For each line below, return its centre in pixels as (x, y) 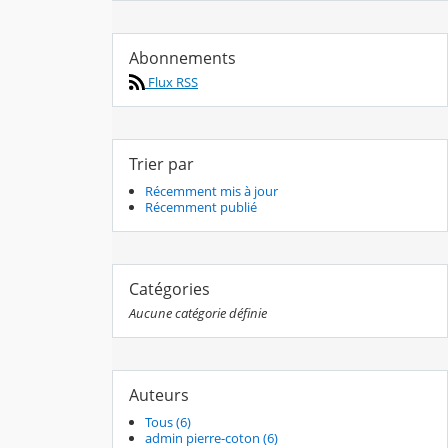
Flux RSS (171, 81)
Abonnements (182, 57)
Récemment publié (201, 206)
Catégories (169, 288)
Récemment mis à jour (211, 190)
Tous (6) (168, 421)
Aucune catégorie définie (198, 312)
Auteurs (159, 394)
